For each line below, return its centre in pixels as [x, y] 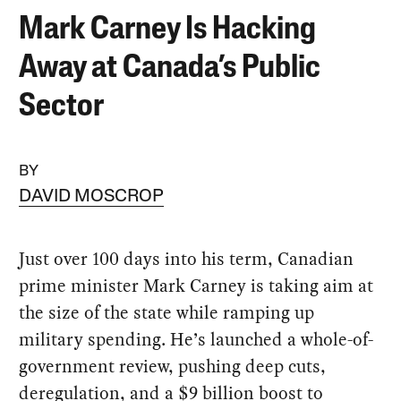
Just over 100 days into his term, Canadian [187, 258]
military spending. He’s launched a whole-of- [196, 339]
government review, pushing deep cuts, [173, 366]
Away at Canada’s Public [170, 68]
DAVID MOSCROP [92, 196]
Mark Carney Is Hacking [168, 30]
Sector [62, 107]
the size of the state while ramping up [167, 312]
